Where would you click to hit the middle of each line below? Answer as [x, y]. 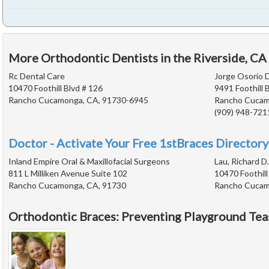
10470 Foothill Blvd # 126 [56, 88]
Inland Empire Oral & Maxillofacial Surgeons [89, 162]
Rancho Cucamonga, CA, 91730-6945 [78, 100]
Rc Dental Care [37, 76]
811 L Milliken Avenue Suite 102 [68, 174]
